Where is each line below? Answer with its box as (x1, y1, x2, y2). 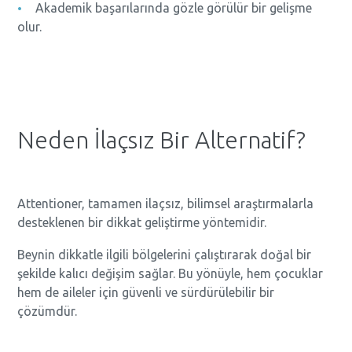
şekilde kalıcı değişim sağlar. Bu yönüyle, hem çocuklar (17, 266, 324, 281)
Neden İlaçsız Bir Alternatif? (17, 126, 306, 154)
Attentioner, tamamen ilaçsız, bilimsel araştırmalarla (17, 196, 314, 211)
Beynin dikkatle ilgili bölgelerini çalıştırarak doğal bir (17, 247, 312, 262)
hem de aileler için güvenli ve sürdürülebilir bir (17, 285, 275, 300)
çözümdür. (17, 304, 78, 319)
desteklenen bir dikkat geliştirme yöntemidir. (17, 215, 267, 230)
